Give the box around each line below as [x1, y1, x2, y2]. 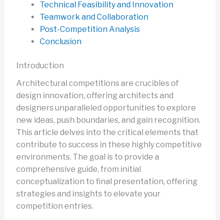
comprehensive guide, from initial [16, 165, 141, 174]
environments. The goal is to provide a [16, 152, 159, 162]
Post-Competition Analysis [39, 25, 140, 34]
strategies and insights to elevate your [16, 189, 161, 199]
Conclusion [39, 37, 82, 47]
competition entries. [16, 201, 93, 211]
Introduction [16, 61, 64, 71]
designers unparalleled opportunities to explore [16, 103, 196, 113]
